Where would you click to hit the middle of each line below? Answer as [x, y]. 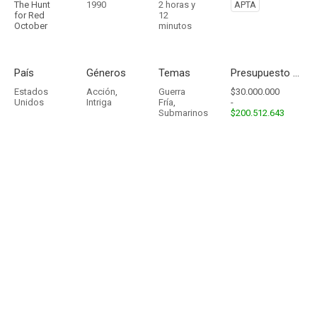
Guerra [172, 92]
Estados [31, 92]
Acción [101, 92]
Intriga [99, 102]
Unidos [29, 102]
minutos [175, 26]
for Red [29, 15]
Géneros [106, 73]
